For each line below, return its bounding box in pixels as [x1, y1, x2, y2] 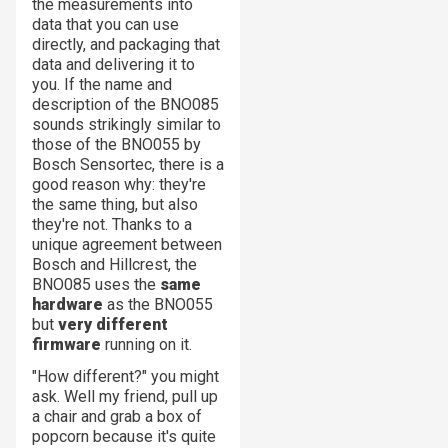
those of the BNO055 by [32, 134, 201, 154]
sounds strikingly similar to [32, 114, 221, 134]
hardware [32, 294, 103, 314]
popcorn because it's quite [32, 426, 216, 446]
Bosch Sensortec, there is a [32, 154, 224, 174]
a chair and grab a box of [32, 406, 202, 426]
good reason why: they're [32, 174, 206, 194]
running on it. [101, 334, 192, 354]
